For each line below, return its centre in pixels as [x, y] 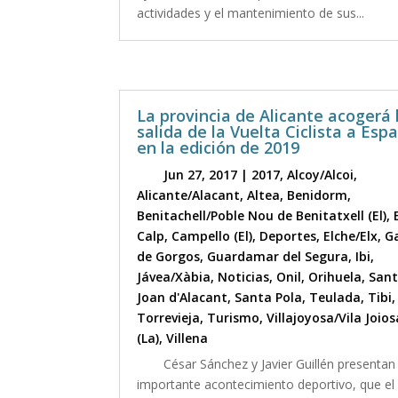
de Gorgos [169, 256]
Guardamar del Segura [278, 256]
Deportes [288, 235]
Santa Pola [269, 297]
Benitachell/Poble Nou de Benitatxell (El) [262, 215]
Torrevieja [169, 317]
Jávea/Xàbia [174, 276]
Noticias [244, 276]
